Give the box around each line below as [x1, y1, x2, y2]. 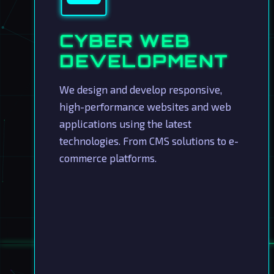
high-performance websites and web [59, 100, 231, 113]
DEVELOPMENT [59, 50, 229, 72]
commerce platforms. [59, 152, 157, 164]
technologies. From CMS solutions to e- [59, 135, 239, 147]
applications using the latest [59, 117, 191, 130]
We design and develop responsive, [59, 83, 222, 95]
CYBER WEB [59, 30, 190, 51]
